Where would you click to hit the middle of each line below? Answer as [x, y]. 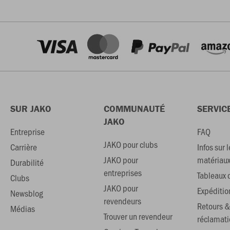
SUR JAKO [31, 109]
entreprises [122, 172]
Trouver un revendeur [138, 216]
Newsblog [27, 193]
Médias [23, 208]
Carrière [24, 147]
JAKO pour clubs [130, 144]
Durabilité [27, 162]
